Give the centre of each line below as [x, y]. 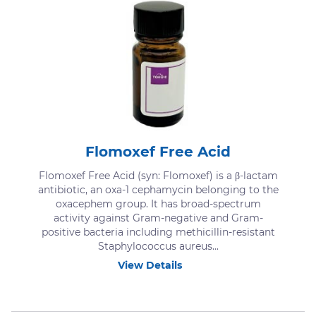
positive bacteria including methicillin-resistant [158, 232]
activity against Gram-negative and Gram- [158, 218]
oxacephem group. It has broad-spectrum [158, 204]
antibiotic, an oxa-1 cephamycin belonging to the [158, 190]
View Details [150, 266]
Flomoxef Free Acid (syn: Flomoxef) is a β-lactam [158, 176]
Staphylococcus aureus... [158, 247]
